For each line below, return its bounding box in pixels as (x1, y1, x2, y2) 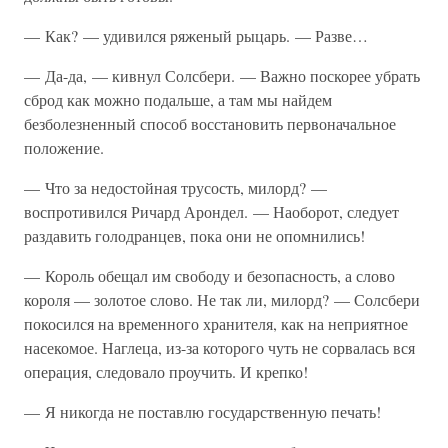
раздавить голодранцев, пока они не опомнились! (24, 225, 365, 246)
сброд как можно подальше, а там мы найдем (24, 89, 332, 110)
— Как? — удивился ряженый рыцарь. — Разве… (24, 25, 368, 46)
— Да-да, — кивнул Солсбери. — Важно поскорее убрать (24, 65, 420, 86)
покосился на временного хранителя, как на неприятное (24, 313, 408, 334)
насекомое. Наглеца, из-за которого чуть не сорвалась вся (24, 337, 415, 358)
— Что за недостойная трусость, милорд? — (24, 177, 327, 198)
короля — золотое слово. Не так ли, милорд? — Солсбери (24, 289, 420, 310)
